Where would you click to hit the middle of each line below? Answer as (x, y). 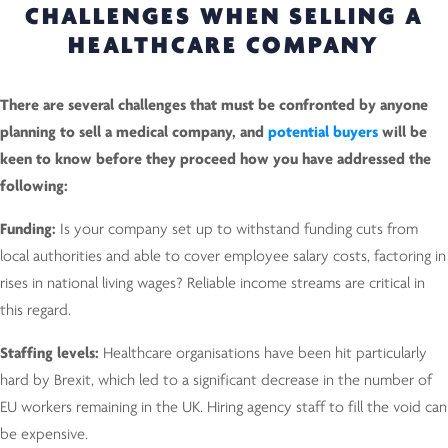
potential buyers (323, 132)
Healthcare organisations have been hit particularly (265, 354)
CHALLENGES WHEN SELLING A (224, 18)
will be (402, 132)
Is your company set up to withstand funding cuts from (239, 230)
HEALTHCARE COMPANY (224, 47)
